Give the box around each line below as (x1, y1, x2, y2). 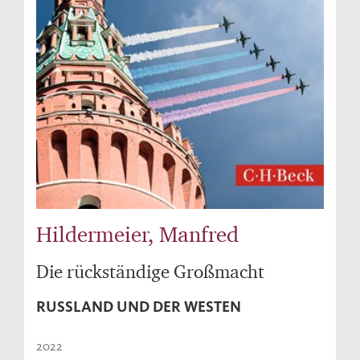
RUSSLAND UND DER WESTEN (36, 297, 241, 316)
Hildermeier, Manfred (36, 220, 239, 247)
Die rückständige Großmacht (36, 260, 264, 282)
